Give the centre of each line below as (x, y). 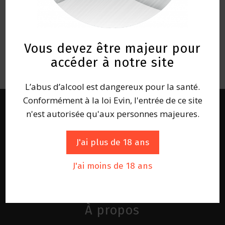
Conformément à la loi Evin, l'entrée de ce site (113, 100)
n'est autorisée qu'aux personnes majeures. (113, 114)
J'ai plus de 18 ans (113, 142)
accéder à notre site (113, 62)
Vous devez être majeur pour (113, 48)
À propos (112, 210)
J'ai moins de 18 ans (113, 166)
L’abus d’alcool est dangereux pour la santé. (113, 86)
